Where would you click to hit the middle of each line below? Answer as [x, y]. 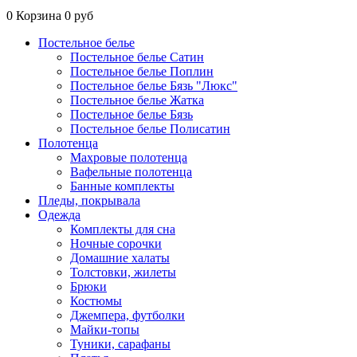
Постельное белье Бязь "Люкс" [154, 86]
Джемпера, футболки [127, 315]
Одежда [59, 215]
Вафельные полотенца [131, 172]
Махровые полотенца [129, 157]
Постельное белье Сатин [137, 57]
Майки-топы [105, 330]
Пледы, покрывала [89, 200]
